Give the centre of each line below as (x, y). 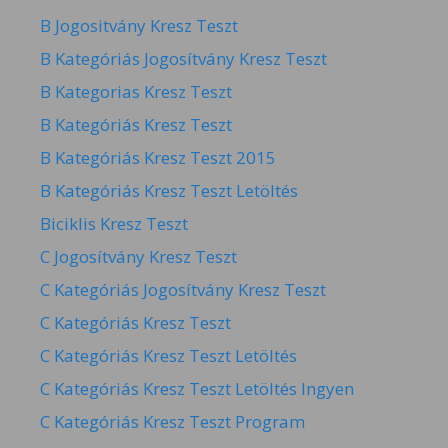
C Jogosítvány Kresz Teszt (138, 257)
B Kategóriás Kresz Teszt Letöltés (169, 191)
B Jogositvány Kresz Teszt (139, 26)
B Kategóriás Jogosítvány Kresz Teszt (183, 59)
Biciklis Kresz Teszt (114, 224)
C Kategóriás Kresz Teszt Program (172, 422)
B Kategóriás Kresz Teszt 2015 (158, 158)
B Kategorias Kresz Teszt (136, 92)
